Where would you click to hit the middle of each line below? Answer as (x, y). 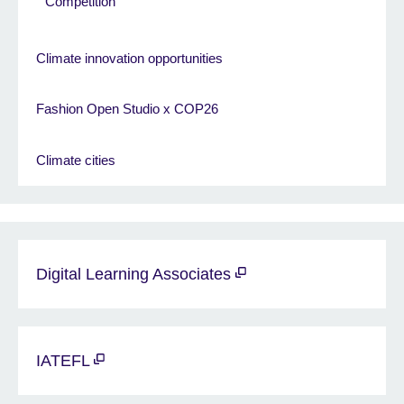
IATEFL (65, 360)
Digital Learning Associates (136, 274)
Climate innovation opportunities (129, 59)
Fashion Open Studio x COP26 (127, 109)
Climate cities (76, 160)
